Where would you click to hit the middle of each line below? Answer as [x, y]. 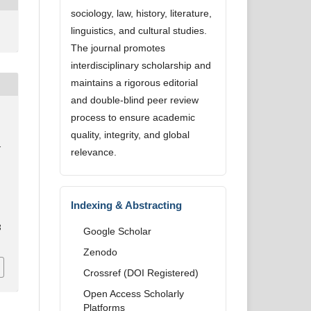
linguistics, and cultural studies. [139, 31]
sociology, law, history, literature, [141, 13]
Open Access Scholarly [134, 294]
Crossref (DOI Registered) [141, 273]
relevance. [94, 152]
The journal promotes [118, 48]
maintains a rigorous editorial [134, 83]
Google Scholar [117, 231]
